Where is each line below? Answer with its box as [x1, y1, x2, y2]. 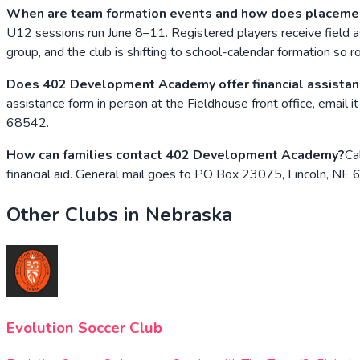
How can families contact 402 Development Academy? [6, 145, 345, 164]
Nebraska [145, 201, 232, 227]
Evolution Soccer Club [6, 317, 162, 339]
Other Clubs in [6, 201, 145, 227]
